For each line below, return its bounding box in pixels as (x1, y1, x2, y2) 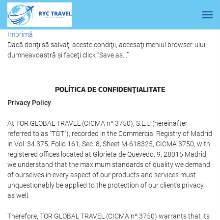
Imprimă (7, 30, 33, 38)
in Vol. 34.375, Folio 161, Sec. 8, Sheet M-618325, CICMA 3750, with (7, 140, 210, 148)
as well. (7, 192, 29, 199)
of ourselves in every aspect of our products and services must (7, 171, 196, 179)
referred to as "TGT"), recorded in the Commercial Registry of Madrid (7, 130, 212, 137)
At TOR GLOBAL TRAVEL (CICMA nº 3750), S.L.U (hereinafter (7, 119, 188, 127)
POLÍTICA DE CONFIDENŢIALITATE (55, 84, 165, 93)
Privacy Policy (7, 99, 51, 107)
